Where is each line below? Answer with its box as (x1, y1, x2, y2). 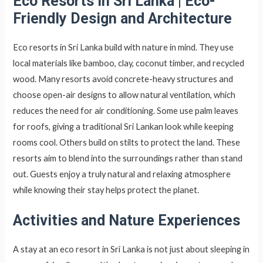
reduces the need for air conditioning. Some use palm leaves (13, 106, 239, 116)
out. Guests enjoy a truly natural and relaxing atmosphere (13, 169, 231, 180)
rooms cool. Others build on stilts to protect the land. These (13, 137, 241, 148)
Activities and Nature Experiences (13, 211, 241, 229)
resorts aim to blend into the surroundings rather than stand (13, 153, 243, 164)
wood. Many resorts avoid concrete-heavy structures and (13, 74, 234, 85)
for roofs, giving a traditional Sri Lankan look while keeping (13, 122, 234, 132)
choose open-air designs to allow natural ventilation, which (13, 90, 236, 100)
